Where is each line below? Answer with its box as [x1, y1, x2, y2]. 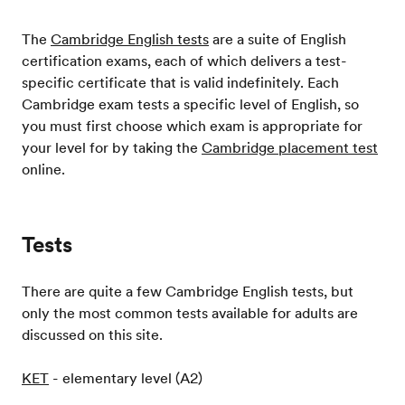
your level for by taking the [22, 137, 202, 157]
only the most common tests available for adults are [22, 302, 358, 323]
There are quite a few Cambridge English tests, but [22, 280, 353, 301]
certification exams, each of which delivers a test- [22, 50, 347, 71]
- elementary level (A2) [49, 367, 202, 388]
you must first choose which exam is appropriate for [22, 115, 363, 136]
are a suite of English [209, 28, 346, 49]
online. [22, 158, 65, 179]
